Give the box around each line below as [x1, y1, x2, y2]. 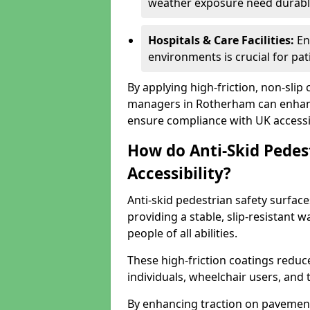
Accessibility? [127, 163, 231, 184]
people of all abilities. [127, 226, 237, 241]
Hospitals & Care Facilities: [148, 33, 297, 48]
